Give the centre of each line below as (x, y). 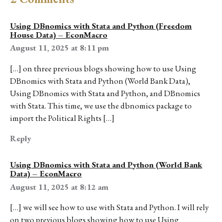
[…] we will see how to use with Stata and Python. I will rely (109, 207)
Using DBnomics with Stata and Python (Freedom (101, 26)
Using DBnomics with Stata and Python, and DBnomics (105, 93)
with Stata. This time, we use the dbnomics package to (101, 105)
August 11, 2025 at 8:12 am (59, 187)
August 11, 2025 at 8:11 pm (59, 48)
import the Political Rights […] (62, 118)
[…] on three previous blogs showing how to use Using (103, 68)
